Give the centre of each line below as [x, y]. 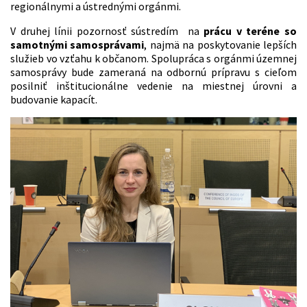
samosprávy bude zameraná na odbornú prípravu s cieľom [153, 72]
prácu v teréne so [250, 30]
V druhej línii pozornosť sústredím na [107, 30]
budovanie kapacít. [54, 99]
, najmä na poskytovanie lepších [221, 44]
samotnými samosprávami [77, 44]
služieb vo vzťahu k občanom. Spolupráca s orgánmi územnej [153, 58]
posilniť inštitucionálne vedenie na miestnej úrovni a [153, 85]
